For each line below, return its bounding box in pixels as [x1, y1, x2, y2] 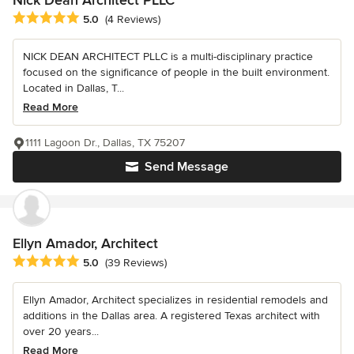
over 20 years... [23, 325, 99, 339]
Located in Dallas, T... [23, 81, 124, 95]
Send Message [145, 158, 228, 175]
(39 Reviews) [105, 256, 167, 270]
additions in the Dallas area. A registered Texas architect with [23, 309, 320, 323]
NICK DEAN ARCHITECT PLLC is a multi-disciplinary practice [23, 49, 313, 63]
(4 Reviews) [105, 13, 160, 27]
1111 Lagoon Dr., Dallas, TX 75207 [25, 135, 185, 149]
